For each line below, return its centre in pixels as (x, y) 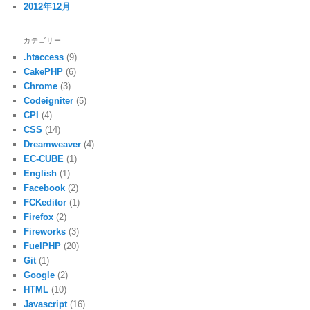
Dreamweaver (53, 144)
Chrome (41, 86)
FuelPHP (43, 246)
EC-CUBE (44, 159)
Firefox (39, 217)
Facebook (45, 188)
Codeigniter (49, 101)
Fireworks (45, 231)
